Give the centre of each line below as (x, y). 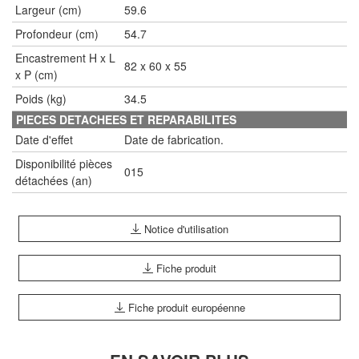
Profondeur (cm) (57, 33)
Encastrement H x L (65, 57)
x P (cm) (36, 74)
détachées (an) (54, 180)
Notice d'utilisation (185, 228)
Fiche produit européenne (185, 307)
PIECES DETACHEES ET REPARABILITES (126, 119)
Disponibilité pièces (64, 163)
